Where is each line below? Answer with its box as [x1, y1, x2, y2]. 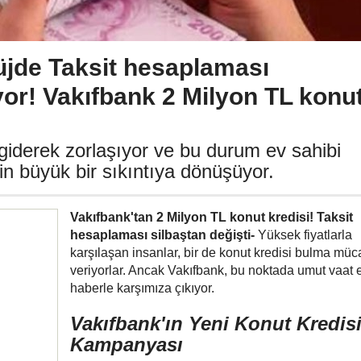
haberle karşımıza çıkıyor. [70, 281, 214, 295]
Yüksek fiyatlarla [255, 228, 352, 242]
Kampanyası [70, 334, 183, 355]
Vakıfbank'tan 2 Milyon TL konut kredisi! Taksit [70, 210, 353, 224]
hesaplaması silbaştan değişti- [70, 228, 255, 242]
